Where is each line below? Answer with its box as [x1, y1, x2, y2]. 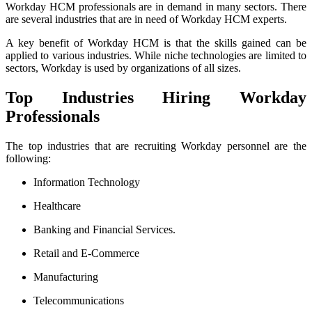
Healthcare [33, 199, 81, 212]
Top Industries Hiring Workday [6, 88, 306, 107]
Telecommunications [33, 294, 124, 306]
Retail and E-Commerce [33, 247, 139, 259]
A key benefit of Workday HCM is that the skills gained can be [6, 36, 306, 49]
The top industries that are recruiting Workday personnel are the [6, 139, 306, 152]
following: [6, 152, 51, 164]
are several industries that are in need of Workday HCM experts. [6, 13, 287, 25]
